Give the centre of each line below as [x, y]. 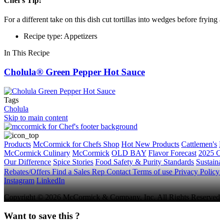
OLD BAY [129, 153]
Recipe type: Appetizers [60, 36]
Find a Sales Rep [79, 171]
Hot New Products [150, 144]
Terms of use [153, 171]
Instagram [19, 180]
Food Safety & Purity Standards [145, 162]
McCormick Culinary [37, 153]
